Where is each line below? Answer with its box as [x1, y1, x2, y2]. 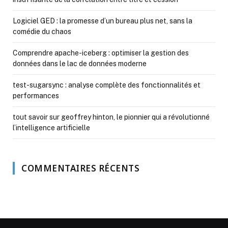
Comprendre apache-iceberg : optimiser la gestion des [13, 48, 189, 57]
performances [13, 91, 59, 100]
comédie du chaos [13, 27, 71, 36]
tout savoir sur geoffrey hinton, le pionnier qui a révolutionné [13, 112, 210, 121]
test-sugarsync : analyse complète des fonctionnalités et [13, 80, 201, 89]
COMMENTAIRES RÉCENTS [21, 162, 140, 174]
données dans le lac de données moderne [13, 59, 147, 68]
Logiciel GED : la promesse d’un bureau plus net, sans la [13, 16, 192, 25]
